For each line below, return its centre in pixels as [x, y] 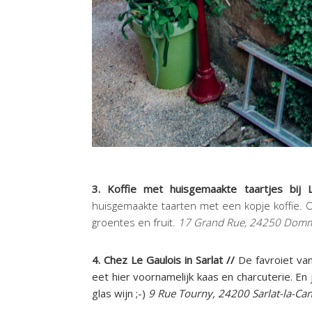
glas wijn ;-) [120, 293]
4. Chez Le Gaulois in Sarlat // [163, 259]
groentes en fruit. [135, 222]
